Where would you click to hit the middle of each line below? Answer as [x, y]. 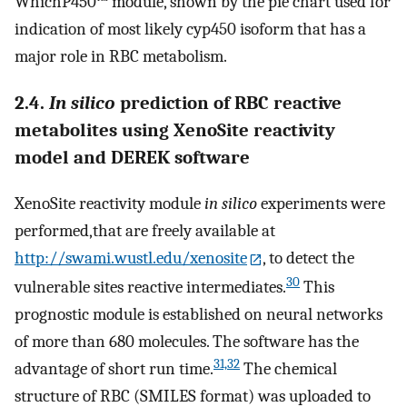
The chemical [288, 368]
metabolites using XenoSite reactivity [175, 130]
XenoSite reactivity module [109, 204]
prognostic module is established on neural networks [199, 314]
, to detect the [309, 258]
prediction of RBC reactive [228, 103]
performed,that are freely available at [145, 231]
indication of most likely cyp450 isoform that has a [190, 29]
